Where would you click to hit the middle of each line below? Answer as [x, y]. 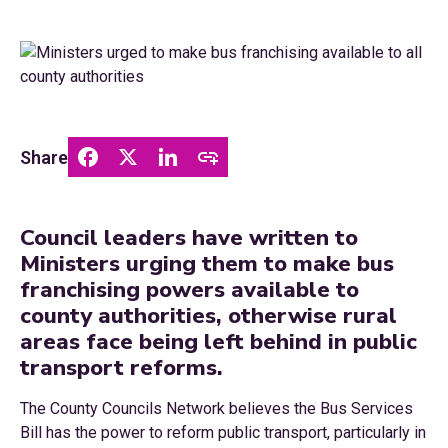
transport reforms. [121, 367]
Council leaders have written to [189, 237]
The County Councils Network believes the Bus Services [216, 408]
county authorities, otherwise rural [208, 315]
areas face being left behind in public [218, 341]
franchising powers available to [189, 289]
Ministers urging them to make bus [207, 263]
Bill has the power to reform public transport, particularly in [223, 432]
